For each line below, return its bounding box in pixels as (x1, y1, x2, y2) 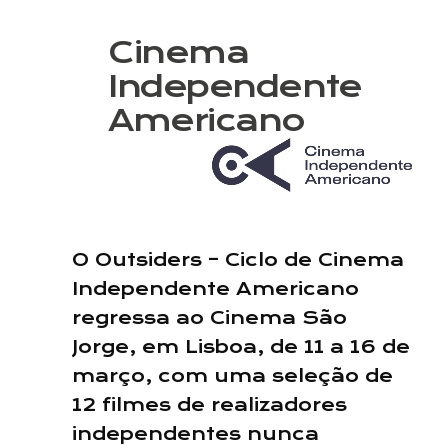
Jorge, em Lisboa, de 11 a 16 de (72, 336, 410, 358)
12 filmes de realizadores (72, 394, 347, 416)
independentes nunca (72, 423, 319, 445)
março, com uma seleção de (72, 365, 393, 387)
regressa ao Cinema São (72, 307, 347, 329)
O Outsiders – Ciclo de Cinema (72, 249, 404, 271)
